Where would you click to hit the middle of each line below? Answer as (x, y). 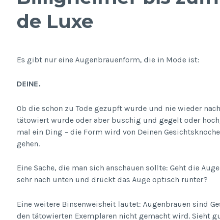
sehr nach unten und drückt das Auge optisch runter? (112, 180)
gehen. (28, 143)
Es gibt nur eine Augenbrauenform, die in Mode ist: (108, 59)
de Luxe (55, 21)
